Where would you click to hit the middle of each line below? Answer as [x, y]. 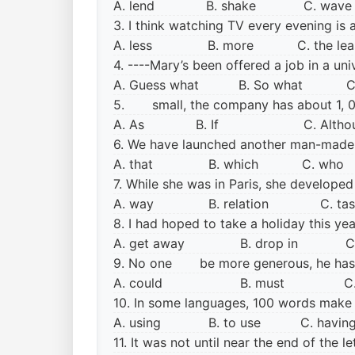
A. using [159, 323]
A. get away [167, 243]
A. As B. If [186, 124]
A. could [162, 283]
